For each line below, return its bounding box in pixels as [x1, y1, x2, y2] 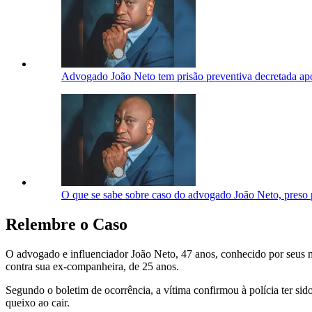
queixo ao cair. [6, 296, 70, 309]
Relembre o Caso [6, 214, 127, 233]
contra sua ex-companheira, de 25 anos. [6, 260, 179, 272]
